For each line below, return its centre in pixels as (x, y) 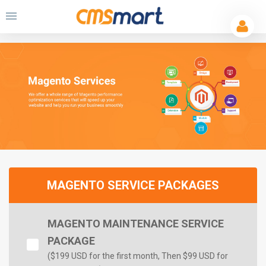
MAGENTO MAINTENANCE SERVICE (136, 224)
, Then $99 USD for (193, 256)
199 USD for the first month (107, 256)
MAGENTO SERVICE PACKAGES (133, 185)
